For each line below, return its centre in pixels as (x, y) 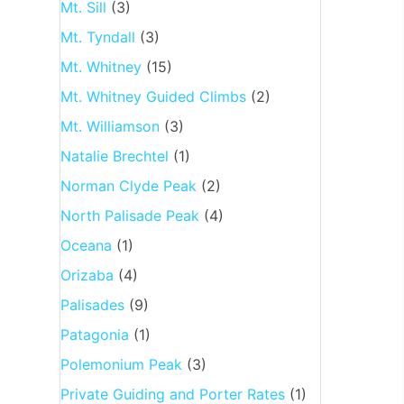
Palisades (92, 304)
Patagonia (94, 334)
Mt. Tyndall (97, 37)
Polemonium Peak (121, 364)
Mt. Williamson (110, 126)
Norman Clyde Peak (128, 185)
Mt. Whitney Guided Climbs (153, 96)
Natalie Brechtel (114, 156)
